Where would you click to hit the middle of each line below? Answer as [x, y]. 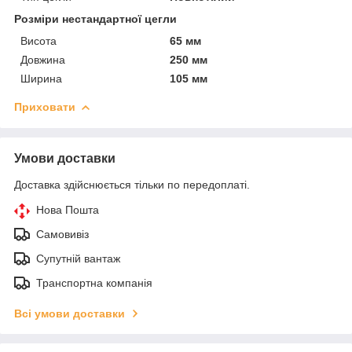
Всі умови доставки [70, 313]
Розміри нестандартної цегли [95, 18]
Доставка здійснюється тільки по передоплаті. [132, 184]
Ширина [41, 78]
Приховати [45, 106]
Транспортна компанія [94, 282]
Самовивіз [62, 234]
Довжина [43, 59]
